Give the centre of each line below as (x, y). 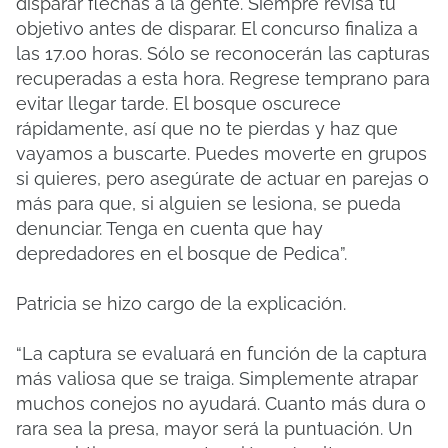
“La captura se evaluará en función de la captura (221, 353)
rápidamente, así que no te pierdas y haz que (207, 128)
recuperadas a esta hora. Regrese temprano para (223, 78)
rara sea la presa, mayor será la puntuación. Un (214, 428)
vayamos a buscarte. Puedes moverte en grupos (221, 153)
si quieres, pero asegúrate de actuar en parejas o (222, 178)
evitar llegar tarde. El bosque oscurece (178, 103)
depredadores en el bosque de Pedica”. (181, 253)
